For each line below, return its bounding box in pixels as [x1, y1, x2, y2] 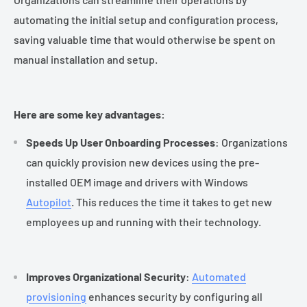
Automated [192, 269, 246, 283]
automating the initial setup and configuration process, [14, 12, 278, 26]
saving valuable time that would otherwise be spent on [14, 32, 275, 46]
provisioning [26, 289, 86, 303]
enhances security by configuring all [86, 289, 262, 303]
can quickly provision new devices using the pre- [26, 155, 259, 169]
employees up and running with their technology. [26, 214, 261, 228]
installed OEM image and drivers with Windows [26, 175, 248, 188]
